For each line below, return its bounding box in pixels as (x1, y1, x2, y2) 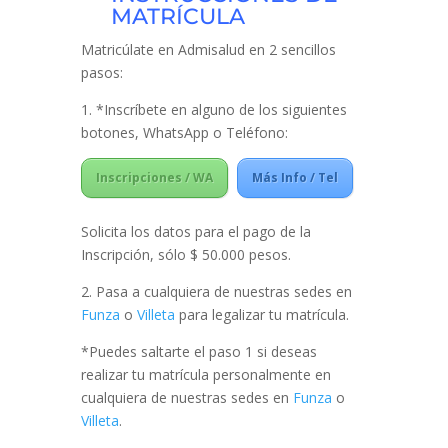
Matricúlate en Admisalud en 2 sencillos (80, 39, 336, 59)
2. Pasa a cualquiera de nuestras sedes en (80, 281, 352, 301)
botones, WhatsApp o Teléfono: (80, 122, 288, 142)
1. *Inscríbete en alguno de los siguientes (80, 99, 347, 119)
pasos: (80, 62, 123, 82)
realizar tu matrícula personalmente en (80, 364, 331, 384)
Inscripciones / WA (95, 168, 213, 186)
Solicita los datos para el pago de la (80, 221, 311, 241)
